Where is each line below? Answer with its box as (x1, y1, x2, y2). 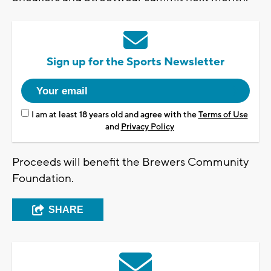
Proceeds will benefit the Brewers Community (12, 155, 249, 170)
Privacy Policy (120, 122, 174, 133)
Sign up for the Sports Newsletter (47, 54, 224, 70)
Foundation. (12, 171, 76, 186)
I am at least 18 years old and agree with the (31, 109, 198, 121)
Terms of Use (198, 109, 248, 121)
